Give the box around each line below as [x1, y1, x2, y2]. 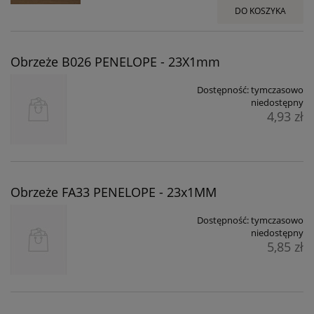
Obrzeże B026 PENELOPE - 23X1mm [11, 53, 220, 70]
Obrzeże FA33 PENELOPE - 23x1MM [11, 183, 217, 200]
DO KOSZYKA [235, 4, 286, 17]
